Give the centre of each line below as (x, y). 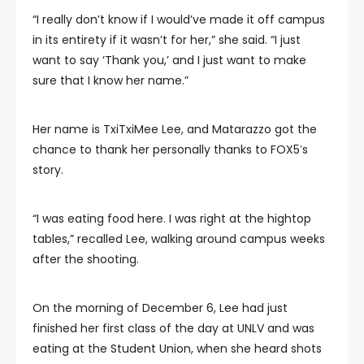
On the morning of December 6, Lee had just (160, 308)
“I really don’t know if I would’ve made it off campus (179, 19)
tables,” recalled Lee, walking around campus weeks (179, 238)
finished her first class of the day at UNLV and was (173, 328)
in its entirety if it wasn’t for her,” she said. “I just (167, 39)
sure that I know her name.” (110, 80)
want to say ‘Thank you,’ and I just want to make (169, 60)
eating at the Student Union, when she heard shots (177, 348)
